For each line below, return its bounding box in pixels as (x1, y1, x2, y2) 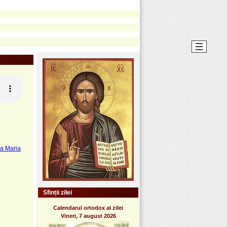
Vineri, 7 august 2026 (60, 212, 116, 219)
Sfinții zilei (43, 188, 72, 196)
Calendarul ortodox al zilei (53, 204, 123, 211)
